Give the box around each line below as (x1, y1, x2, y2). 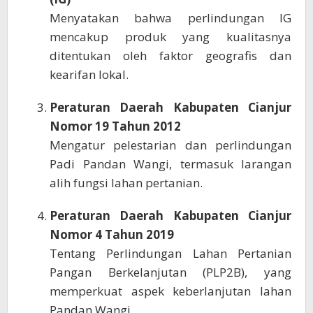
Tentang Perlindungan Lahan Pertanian (50, 245, 291, 262)
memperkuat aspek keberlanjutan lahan (50, 283, 291, 300)
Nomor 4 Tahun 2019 (50, 226, 174, 243)
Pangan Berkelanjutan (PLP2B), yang (50, 264, 291, 281)
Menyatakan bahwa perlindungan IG (50, 10, 291, 27)
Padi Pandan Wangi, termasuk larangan (50, 156, 291, 173)
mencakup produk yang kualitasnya (50, 29, 291, 45)
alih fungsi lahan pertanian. (50, 175, 203, 191)
